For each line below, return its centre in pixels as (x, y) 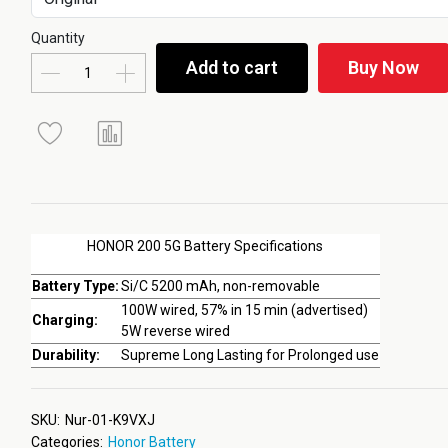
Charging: (64, 320)
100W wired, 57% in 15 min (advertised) (244, 310)
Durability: (65, 355)
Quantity (57, 38)
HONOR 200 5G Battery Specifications (205, 246)
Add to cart (231, 67)
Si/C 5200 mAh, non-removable (220, 286)
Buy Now (383, 67)
